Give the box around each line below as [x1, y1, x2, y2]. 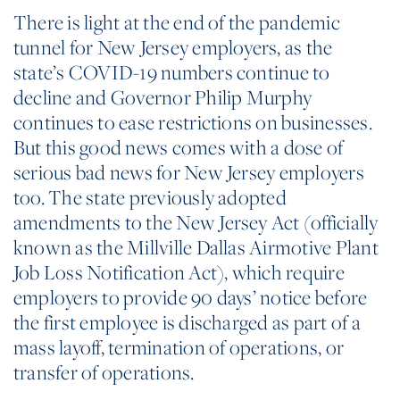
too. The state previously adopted [13, 182, 287, 212]
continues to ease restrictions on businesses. [13, 107, 372, 137]
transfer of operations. [13, 357, 195, 387]
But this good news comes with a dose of [13, 132, 344, 162]
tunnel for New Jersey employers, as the [13, 32, 333, 62]
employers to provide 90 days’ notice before [13, 282, 368, 312]
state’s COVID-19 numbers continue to [13, 57, 330, 87]
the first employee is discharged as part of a [13, 307, 361, 337]
